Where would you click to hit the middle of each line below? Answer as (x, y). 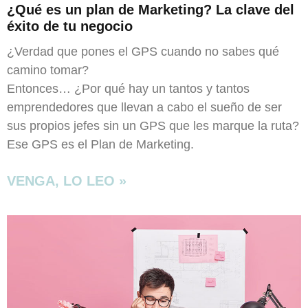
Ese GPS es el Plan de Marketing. (100, 145)
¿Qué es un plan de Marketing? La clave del (151, 10)
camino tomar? (48, 70)
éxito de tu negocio (70, 26)
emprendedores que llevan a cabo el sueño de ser (144, 108)
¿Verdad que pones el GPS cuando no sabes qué (143, 52)
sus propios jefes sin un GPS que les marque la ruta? (153, 126)
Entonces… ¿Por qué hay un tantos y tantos (128, 89)
